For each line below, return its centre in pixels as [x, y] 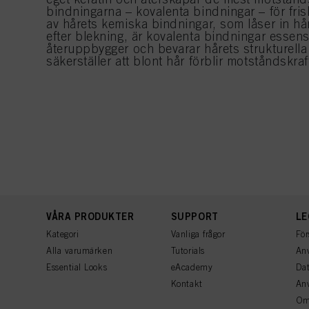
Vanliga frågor [198, 234]
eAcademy [192, 267]
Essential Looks [77, 267]
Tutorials [188, 251]
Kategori [63, 234]
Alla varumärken [80, 251]
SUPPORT [195, 216]
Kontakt [187, 284]
